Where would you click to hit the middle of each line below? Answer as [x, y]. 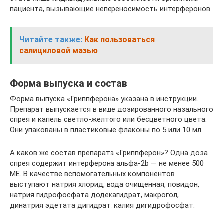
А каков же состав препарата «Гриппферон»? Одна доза [109, 153]
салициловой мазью [58, 51]
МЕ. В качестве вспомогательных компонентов [92, 174]
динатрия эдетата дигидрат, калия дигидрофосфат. [102, 205]
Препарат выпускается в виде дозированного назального [111, 109]
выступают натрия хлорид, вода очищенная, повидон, [105, 184]
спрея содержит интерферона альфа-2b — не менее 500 [107, 163]
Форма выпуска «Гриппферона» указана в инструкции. [104, 99]
